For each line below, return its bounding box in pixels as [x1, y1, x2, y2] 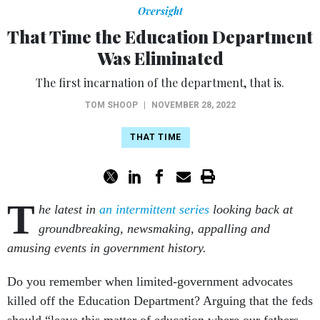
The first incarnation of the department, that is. [36, 75, 284, 91]
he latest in [39, 202, 99, 217]
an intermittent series [99, 202, 209, 217]
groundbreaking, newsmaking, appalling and [39, 221, 270, 236]
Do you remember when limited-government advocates [7, 274, 293, 289]
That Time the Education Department [7, 25, 313, 49]
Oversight [137, 4, 183, 19]
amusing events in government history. [7, 241, 206, 256]
